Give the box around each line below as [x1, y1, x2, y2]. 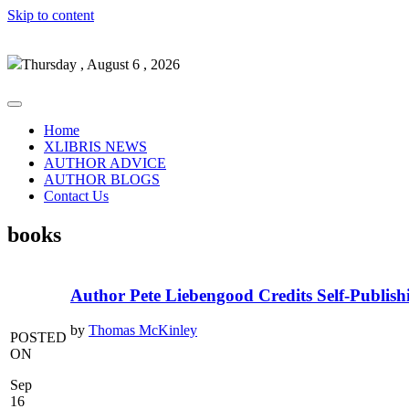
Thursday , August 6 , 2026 [22, 57, 180, 72]
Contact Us [44, 188, 109, 204]
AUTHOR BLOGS [44, 172, 160, 187]
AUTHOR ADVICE [44, 155, 166, 171]
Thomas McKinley [89, 322, 197, 339]
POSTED [10, 329, 67, 345]
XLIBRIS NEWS [44, 139, 147, 154]
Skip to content [7, 7, 94, 23]
